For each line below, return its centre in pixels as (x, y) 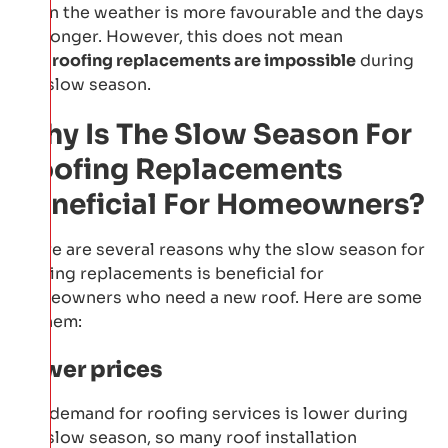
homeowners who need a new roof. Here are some (218, 297)
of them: (48, 321)
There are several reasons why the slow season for (220, 249)
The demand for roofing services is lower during (211, 413)
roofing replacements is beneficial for (169, 273)
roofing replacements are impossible (204, 60)
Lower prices (88, 369)
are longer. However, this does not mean (179, 36)
